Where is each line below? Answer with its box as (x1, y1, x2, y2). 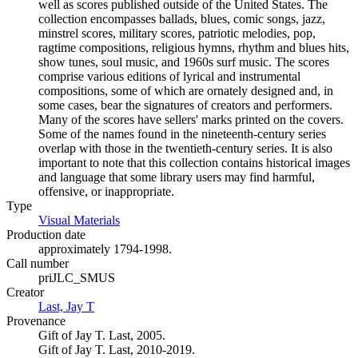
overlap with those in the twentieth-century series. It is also (38, 141, 332, 155)
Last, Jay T (38, 300, 94, 313)
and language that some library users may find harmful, (38, 170, 315, 184)
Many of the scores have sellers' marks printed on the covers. (38, 113, 344, 126)
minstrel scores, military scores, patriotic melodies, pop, (38, 26, 316, 40)
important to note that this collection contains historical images (38, 156, 350, 169)
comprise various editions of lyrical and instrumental (38, 70, 300, 83)
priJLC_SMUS (38, 271, 115, 284)
